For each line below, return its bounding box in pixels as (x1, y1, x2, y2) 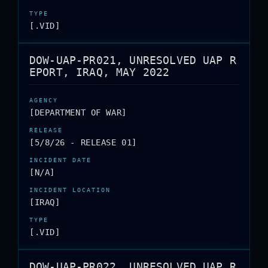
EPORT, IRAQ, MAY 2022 (29, 66, 170, 78)
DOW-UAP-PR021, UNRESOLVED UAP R (29, 54, 236, 66)
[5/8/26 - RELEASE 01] (29, 138, 137, 147)
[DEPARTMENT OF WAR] (29, 108, 127, 117)
